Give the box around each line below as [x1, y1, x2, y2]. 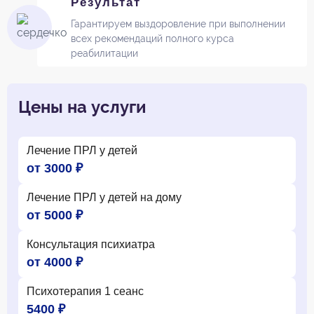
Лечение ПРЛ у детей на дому [27, 191, 182, 203]
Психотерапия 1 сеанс [27, 285, 144, 297]
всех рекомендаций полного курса [70, 32, 234, 44]
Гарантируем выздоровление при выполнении [70, 18, 285, 29]
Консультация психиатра [27, 238, 155, 250]
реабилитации [70, 47, 138, 59]
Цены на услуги [18, 96, 146, 117]
